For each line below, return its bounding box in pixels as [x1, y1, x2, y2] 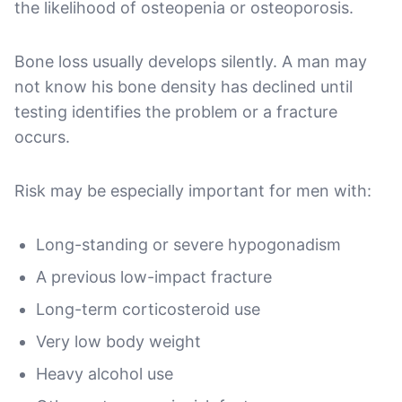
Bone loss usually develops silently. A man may [14, 51, 367, 71]
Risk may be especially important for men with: [14, 180, 371, 200]
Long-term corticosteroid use [36, 299, 260, 319]
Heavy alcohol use [36, 363, 173, 383]
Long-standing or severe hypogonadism [36, 234, 341, 254]
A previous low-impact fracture [36, 267, 272, 286]
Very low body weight [36, 331, 201, 351]
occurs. [14, 127, 70, 146]
